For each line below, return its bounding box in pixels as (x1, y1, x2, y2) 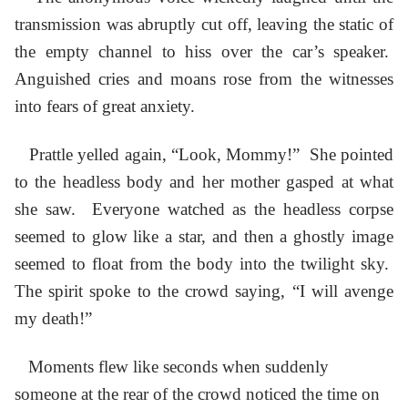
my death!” (15, 308, 92, 328)
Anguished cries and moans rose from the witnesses (15, 69, 393, 89)
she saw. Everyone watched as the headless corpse (15, 199, 393, 219)
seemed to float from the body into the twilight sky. (15, 253, 393, 273)
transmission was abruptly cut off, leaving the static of (15, 15, 393, 35)
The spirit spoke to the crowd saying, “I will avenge (15, 280, 393, 301)
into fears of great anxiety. (15, 97, 199, 117)
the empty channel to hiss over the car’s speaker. (15, 42, 393, 62)
